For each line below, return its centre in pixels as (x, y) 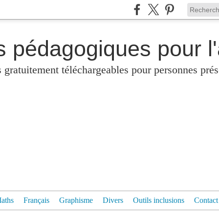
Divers (113, 200)
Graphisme (76, 200)
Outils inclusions (159, 200)
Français (36, 200)
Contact (206, 200)
